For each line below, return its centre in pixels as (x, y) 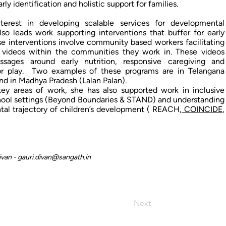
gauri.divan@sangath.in (54, 157)
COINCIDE (202, 109)
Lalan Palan (102, 80)
